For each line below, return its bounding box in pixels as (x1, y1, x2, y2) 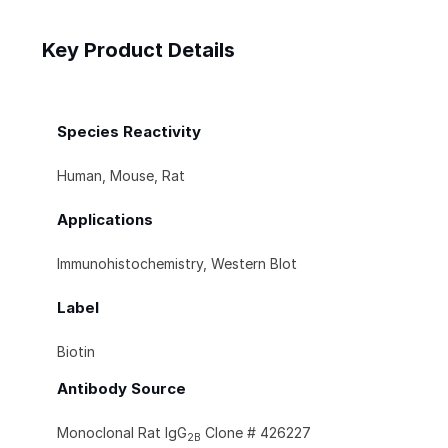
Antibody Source (57, 379, 186, 399)
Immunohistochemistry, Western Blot (57, 255, 297, 273)
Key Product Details (42, 38, 235, 63)
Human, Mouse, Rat (57, 167, 185, 185)
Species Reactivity (57, 122, 201, 142)
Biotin (57, 343, 95, 361)
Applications (57, 210, 153, 230)
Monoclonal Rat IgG (57, 424, 187, 442)
